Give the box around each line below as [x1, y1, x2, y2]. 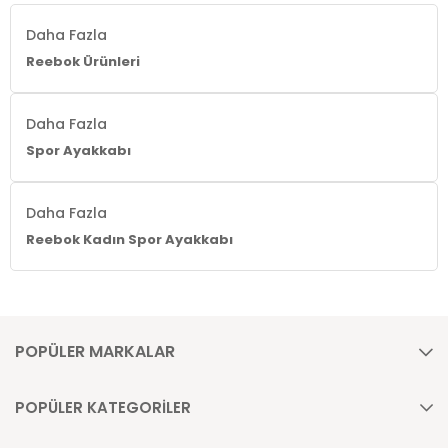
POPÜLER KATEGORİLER [15, 396, 191, 418]
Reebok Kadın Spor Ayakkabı [26, 229, 233, 249]
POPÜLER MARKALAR [15, 339, 175, 363]
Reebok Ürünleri [26, 51, 140, 71]
